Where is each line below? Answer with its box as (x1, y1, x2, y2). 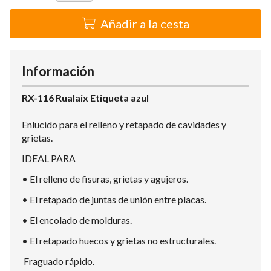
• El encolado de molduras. (22, 214, 132, 226)
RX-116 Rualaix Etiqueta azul (22, 92, 149, 104)
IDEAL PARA (22, 152, 76, 165)
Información (22, 63, 94, 80)
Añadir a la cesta (100, 16, 189, 31)
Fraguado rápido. (22, 255, 94, 267)
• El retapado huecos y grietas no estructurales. (22, 235, 216, 247)
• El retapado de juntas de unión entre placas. (22, 194, 206, 206)
